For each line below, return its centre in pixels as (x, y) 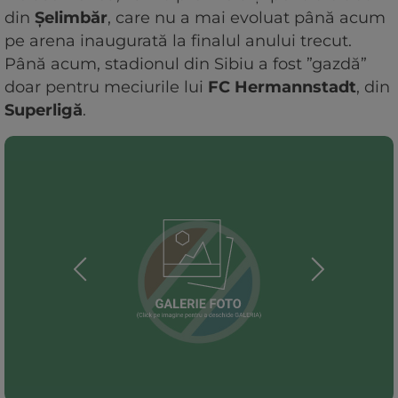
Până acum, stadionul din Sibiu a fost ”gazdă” (186, 64)
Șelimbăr (71, 18)
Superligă (44, 111)
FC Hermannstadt (282, 88)
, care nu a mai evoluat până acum (247, 18)
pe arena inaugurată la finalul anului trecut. (178, 41)
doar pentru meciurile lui (106, 88)
